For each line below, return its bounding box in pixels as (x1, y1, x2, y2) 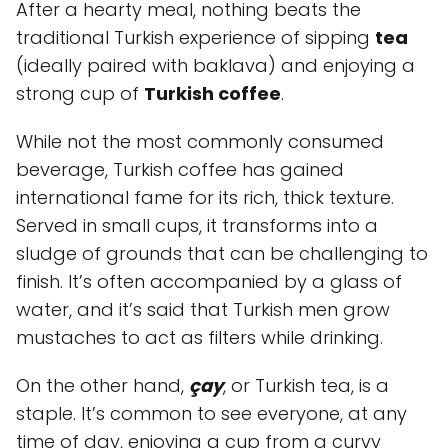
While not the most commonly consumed (16, 129, 384, 154)
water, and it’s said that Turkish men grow (16, 297, 390, 322)
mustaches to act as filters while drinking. (16, 325, 383, 350)
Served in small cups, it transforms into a (16, 213, 378, 238)
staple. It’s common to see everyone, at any (16, 401, 407, 426)
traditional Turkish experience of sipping (16, 25, 375, 50)
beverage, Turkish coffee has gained (16, 157, 344, 182)
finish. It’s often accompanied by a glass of (16, 269, 402, 294)
